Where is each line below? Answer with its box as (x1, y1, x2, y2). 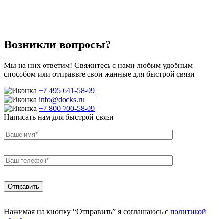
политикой (170, 207, 206, 216)
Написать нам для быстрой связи (4, 112, 114, 121)
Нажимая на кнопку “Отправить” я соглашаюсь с (4, 207, 170, 216)
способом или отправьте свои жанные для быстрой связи (4, 69, 195, 78)
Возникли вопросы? (4, 38, 111, 51)
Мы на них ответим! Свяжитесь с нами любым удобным (4, 61, 193, 69)
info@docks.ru (39, 95, 85, 104)
